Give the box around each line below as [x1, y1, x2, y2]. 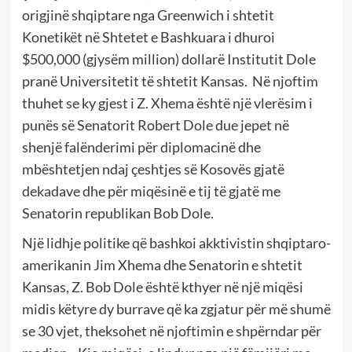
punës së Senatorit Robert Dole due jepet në [21, 115, 289, 134]
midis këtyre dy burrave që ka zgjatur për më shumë [21, 299, 331, 317]
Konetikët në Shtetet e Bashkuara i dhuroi [21, 27, 275, 46]
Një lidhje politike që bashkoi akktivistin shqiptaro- [21, 233, 331, 251]
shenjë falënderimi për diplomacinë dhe [21, 137, 261, 156]
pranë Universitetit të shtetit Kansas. [21, 71, 250, 90]
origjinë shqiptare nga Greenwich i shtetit [21, 5, 274, 24]
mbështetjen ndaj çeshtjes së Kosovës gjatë [21, 159, 284, 178]
